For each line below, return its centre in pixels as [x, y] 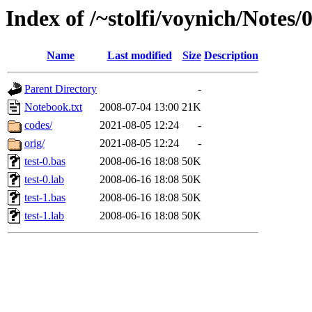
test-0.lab [44, 180]
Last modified [139, 56]
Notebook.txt [53, 107]
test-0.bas [45, 162]
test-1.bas [45, 198]
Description [231, 56]
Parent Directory [61, 89]
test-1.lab [44, 216]
